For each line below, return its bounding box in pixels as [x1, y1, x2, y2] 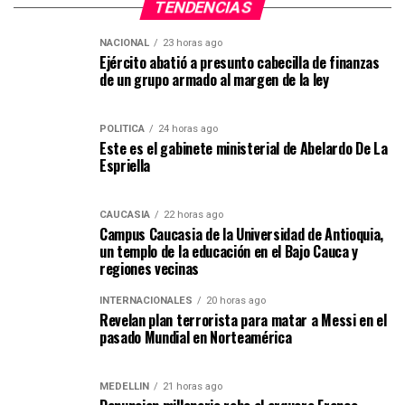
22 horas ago [164, 209, 223, 221]
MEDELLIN [99, 381, 149, 392]
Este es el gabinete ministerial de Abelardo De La [99, 137, 388, 159]
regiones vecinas [99, 258, 199, 279]
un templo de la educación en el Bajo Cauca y [99, 240, 358, 262]
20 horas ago [206, 295, 266, 306]
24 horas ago [158, 123, 218, 135]
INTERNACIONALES [99, 295, 193, 306]
